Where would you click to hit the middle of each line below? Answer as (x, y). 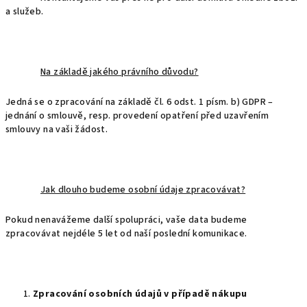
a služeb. (25, 12)
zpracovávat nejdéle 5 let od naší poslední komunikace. (126, 234)
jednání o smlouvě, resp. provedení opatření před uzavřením (137, 116)
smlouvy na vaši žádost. (57, 130)
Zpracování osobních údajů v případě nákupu (140, 294)
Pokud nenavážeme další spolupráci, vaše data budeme (126, 220)
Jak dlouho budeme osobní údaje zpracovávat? (143, 190)
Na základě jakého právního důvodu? (120, 72)
